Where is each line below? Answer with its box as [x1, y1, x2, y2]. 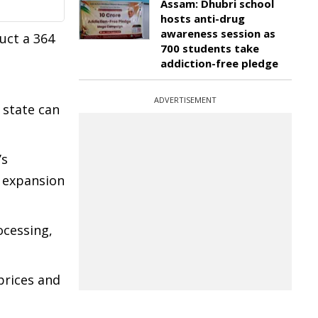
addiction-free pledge [160, 56, 278, 70]
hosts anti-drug [160, 11, 245, 26]
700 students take [160, 41, 259, 55]
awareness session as [160, 26, 275, 40]
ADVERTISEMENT [154, 94, 216, 105]
